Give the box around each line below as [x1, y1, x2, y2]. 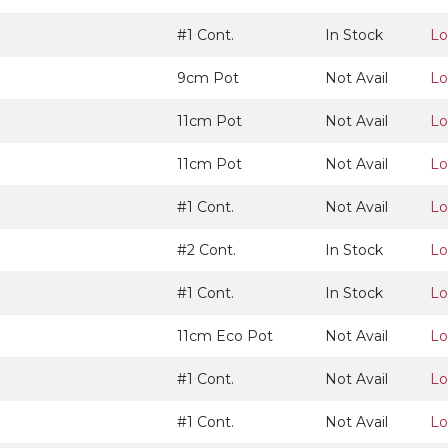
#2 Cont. [177, 241, 236, 259]
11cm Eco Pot [177, 327, 273, 345]
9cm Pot [177, 69, 239, 87]
